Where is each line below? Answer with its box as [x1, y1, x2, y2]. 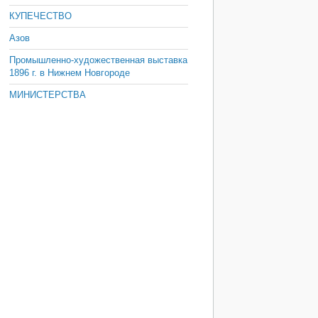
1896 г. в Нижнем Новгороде [9, 67, 130, 78]
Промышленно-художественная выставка [9, 55, 187, 65]
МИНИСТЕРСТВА [9, 89, 86, 100]
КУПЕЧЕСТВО [9, 11, 72, 21]
